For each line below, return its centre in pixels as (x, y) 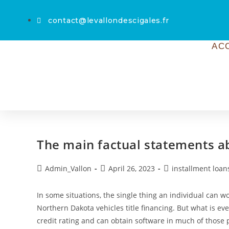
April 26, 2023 (132, 168)
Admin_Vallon (68, 168)
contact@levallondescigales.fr (109, 20)
